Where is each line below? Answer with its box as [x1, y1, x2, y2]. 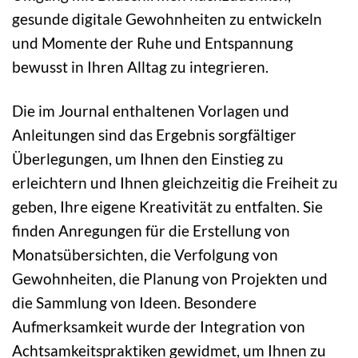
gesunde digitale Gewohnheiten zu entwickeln [12, 10, 322, 29]
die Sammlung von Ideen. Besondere [12, 293, 257, 312]
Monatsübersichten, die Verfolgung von [12, 245, 278, 264]
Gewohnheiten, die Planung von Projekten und [12, 269, 328, 288]
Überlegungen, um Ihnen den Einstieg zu [12, 149, 284, 168]
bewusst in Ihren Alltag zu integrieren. [12, 58, 268, 77]
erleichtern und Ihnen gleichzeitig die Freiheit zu [12, 173, 338, 192]
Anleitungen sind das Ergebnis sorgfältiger [12, 125, 296, 144]
